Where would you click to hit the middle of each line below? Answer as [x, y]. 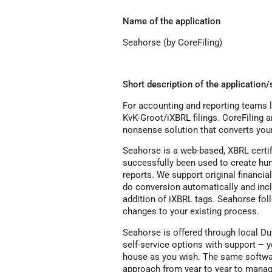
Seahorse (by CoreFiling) [172, 42]
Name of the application [172, 21]
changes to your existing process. [191, 212]
